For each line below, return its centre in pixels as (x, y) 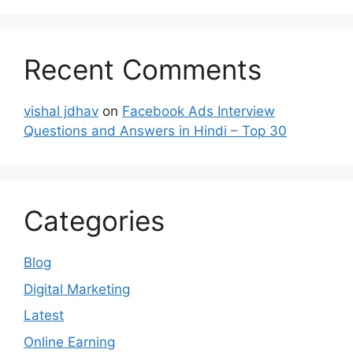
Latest (44, 316)
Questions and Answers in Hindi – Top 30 (155, 131)
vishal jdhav (61, 111)
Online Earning (69, 342)
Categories (94, 221)
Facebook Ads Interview (199, 111)
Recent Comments (143, 70)
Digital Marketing (77, 289)
